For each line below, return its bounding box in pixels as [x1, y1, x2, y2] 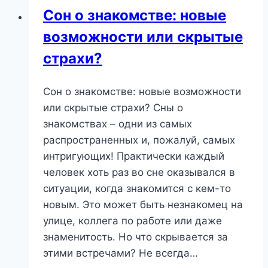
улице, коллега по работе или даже [43, 214, 222, 227]
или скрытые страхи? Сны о [43, 101, 183, 114]
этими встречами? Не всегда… [43, 246, 198, 259]
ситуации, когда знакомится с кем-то [43, 182, 231, 194]
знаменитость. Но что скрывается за [43, 230, 228, 243]
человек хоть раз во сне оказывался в [43, 166, 235, 178]
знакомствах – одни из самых [43, 117, 192, 130]
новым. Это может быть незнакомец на [43, 198, 243, 211]
